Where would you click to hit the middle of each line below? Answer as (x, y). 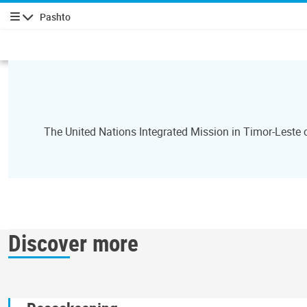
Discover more (73, 243)
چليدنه (22, 24)
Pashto (56, 16)
